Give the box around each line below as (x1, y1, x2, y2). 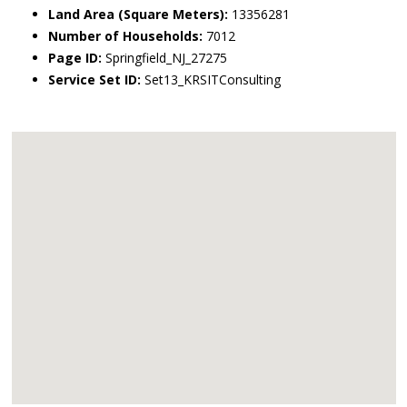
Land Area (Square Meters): (48, 5, 228, 23)
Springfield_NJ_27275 (102, 49, 227, 66)
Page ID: (48, 49, 102, 66)
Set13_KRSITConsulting (141, 71, 281, 88)
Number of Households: (48, 27, 203, 45)
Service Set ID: (48, 71, 141, 88)
